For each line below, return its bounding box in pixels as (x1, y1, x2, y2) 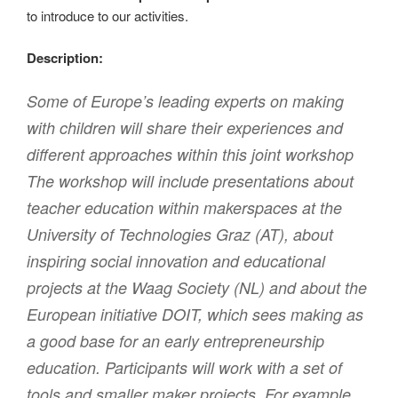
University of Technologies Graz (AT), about (27, 223, 333, 246)
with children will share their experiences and (27, 116, 343, 139)
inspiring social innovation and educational (27, 250, 325, 273)
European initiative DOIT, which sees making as (27, 303, 363, 326)
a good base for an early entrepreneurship (27, 330, 324, 353)
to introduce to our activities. (27, 6, 188, 26)
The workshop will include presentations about (27, 170, 354, 193)
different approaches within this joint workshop (27, 143, 354, 166)
